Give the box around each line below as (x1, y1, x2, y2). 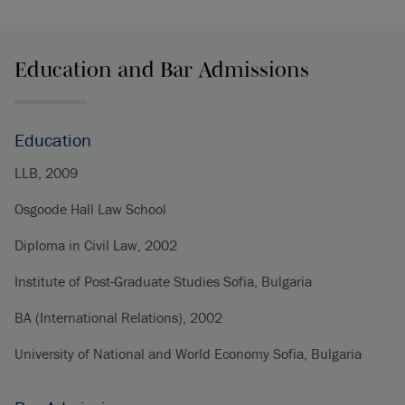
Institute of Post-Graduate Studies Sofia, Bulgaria (14, 272, 312, 290)
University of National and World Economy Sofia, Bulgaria (14, 344, 362, 363)
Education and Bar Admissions (14, 57, 309, 81)
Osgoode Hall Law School (14, 200, 166, 218)
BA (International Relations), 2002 (14, 308, 222, 326)
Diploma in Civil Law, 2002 (14, 236, 177, 254)
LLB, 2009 (14, 164, 78, 182)
